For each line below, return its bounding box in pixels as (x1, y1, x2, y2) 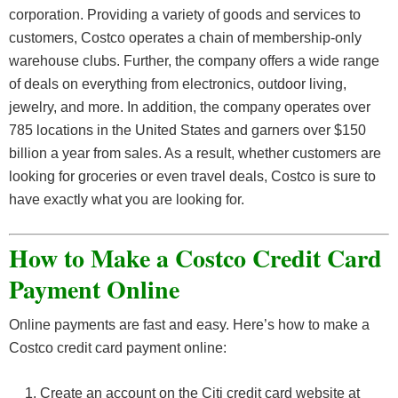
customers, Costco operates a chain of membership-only (9, 30, 362, 46)
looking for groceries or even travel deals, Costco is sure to (9, 169, 376, 185)
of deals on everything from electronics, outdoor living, (9, 76, 346, 92)
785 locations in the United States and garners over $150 (9, 123, 366, 139)
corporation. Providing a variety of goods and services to (9, 7, 361, 23)
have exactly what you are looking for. (9, 192, 244, 208)
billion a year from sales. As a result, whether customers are (9, 146, 381, 162)
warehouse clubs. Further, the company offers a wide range (9, 53, 379, 69)
